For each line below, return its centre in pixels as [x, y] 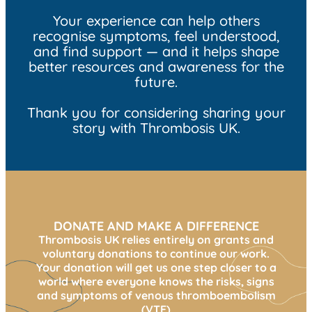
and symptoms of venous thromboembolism [156, 295]
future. [156, 81]
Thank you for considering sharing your [156, 112]
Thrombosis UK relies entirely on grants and [156, 239]
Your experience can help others [156, 20]
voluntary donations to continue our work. [156, 253]
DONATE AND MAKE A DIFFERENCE [156, 226]
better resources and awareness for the [156, 66]
